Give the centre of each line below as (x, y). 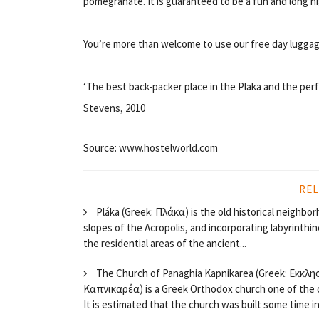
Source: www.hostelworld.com (151, 147)
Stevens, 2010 (114, 108)
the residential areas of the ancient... (165, 243)
